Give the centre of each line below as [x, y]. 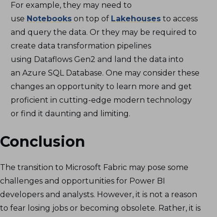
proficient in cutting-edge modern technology [101, 100]
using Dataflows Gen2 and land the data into [97, 60]
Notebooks [49, 19]
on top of [92, 19]
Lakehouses [136, 19]
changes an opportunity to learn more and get [101, 87]
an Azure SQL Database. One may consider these [105, 73]
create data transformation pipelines [81, 46]
